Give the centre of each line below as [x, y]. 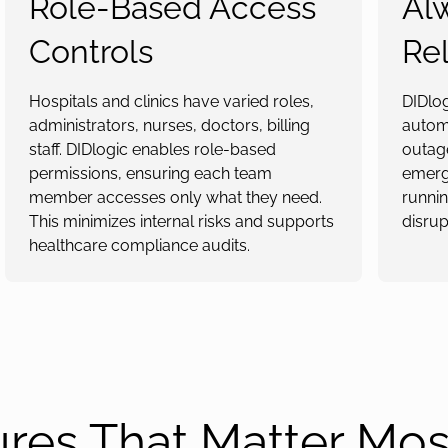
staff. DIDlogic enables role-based [152, 149]
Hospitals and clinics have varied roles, [171, 101]
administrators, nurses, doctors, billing [169, 125]
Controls [90, 51]
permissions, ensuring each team [150, 173]
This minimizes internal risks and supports [181, 221]
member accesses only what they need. [175, 197]
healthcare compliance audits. [139, 245]
